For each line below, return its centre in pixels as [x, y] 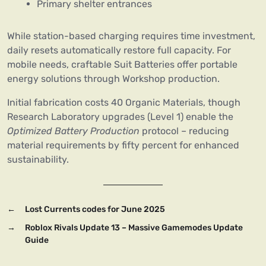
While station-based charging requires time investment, [131, 36]
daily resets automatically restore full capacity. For [119, 50]
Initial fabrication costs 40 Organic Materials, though [124, 103]
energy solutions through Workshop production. [113, 79]
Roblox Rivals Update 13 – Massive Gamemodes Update [134, 228]
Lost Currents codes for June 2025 [95, 210]
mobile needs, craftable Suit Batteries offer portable [122, 65]
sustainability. [38, 160]
